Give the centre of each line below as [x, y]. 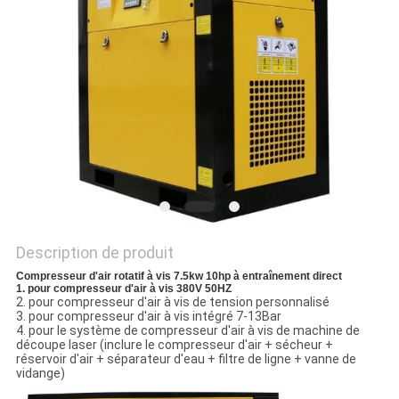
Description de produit [94, 253]
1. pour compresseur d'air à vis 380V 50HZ [123, 289]
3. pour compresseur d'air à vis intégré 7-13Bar [148, 317]
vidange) [40, 374]
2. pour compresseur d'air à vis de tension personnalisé [172, 302]
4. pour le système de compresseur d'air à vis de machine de [187, 331]
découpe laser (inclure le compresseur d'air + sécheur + [174, 345]
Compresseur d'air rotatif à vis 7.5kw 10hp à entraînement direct [179, 277]
